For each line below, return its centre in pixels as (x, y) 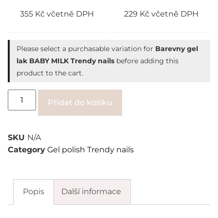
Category (27, 150)
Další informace (91, 192)
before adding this (146, 61)
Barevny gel (177, 49)
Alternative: (145, 96)
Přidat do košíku (80, 103)
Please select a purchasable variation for (86, 49)
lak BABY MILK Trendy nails (65, 61)
